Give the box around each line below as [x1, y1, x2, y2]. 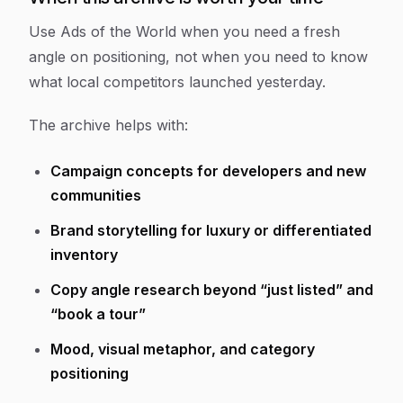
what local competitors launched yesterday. [29, 73, 326, 91]
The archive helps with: [29, 116, 188, 134]
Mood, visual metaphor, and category [50, 340, 315, 358]
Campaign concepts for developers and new [50, 162, 366, 180]
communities [50, 186, 141, 204]
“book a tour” [50, 305, 146, 323]
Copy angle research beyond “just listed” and [50, 281, 373, 299]
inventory [50, 246, 118, 264]
